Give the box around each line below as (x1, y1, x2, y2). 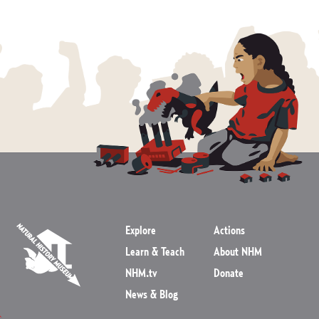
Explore (125, 225, 156, 237)
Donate (214, 268, 244, 280)
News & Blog (125, 289, 178, 301)
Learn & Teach (125, 246, 184, 258)
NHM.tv (125, 268, 157, 280)
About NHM (214, 246, 263, 258)
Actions (214, 225, 246, 237)
